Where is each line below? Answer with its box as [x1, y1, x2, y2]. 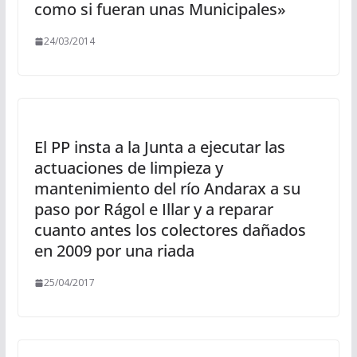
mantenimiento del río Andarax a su [33, 178, 300, 199]
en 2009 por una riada [33, 240, 194, 261]
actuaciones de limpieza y [33, 157, 223, 178]
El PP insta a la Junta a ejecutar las [33, 136, 285, 158]
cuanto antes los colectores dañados [33, 219, 306, 241]
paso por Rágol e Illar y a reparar [33, 198, 273, 220]
